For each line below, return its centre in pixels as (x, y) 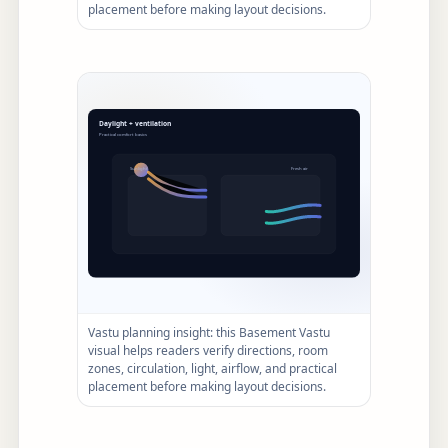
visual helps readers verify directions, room (208, 351)
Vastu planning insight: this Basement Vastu (209, 333)
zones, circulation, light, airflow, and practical (212, 369)
